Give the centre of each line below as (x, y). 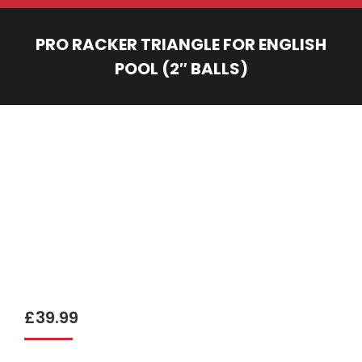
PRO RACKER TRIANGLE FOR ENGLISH (181, 44)
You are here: (221, 91)
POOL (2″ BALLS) (181, 69)
